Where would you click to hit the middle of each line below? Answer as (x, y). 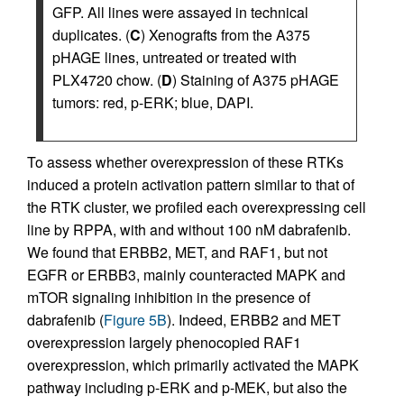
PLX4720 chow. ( (107, 80)
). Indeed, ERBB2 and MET (254, 320)
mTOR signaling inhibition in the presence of (169, 298)
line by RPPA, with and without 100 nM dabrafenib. (189, 230)
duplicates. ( (91, 35)
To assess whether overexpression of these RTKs (185, 162)
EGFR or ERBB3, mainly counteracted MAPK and (186, 275)
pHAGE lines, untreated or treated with (174, 58)
